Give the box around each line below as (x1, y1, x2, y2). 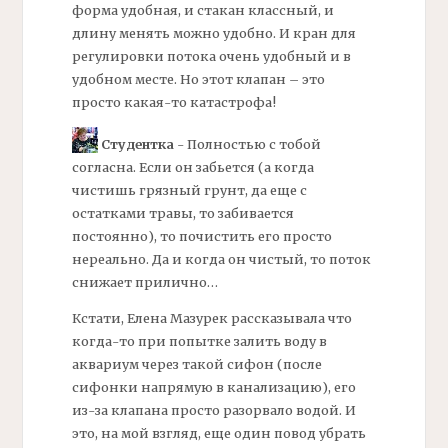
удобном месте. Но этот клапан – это (71, 71, 325, 88)
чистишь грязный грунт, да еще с (71, 182, 307, 199)
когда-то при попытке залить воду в (71, 333, 327, 350)
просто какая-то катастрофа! (71, 94, 276, 111)
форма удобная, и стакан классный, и (71, 2, 334, 19)
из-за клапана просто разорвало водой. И (71, 402, 356, 419)
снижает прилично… (71, 274, 218, 291)
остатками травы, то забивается (71, 205, 294, 222)
